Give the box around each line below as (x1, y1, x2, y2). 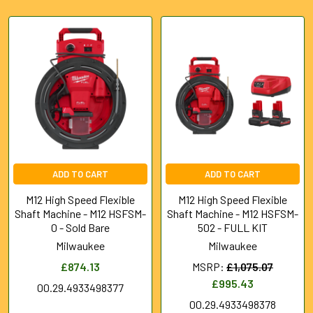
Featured (4, 41, 73, 62)
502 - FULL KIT (198, 220, 268, 234)
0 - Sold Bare (51, 220, 110, 234)
